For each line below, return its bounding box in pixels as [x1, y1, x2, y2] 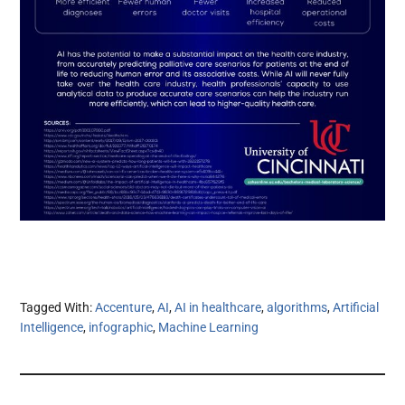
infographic [89, 320, 154, 335]
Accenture [95, 300, 153, 316]
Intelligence [20, 320, 84, 335]
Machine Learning [158, 320, 259, 335]
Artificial [333, 300, 380, 316]
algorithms [267, 300, 328, 316]
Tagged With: [20, 300, 96, 316]
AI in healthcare [174, 300, 262, 316]
